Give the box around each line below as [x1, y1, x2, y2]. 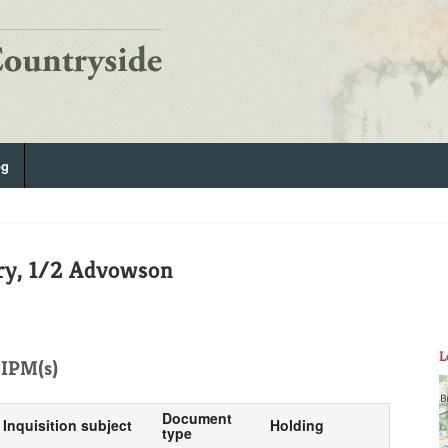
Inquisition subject [2, 414, 132, 435]
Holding [269, 414, 324, 435]
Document [161, 407, 232, 428]
